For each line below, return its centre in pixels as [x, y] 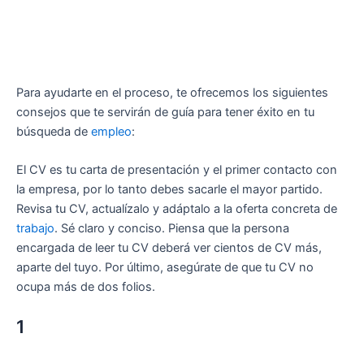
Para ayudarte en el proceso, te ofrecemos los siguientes [172, 93]
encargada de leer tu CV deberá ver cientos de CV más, [169, 248]
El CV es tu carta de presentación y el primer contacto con [177, 170]
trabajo [35, 229]
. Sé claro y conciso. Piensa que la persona [172, 229]
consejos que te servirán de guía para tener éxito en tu [165, 113]
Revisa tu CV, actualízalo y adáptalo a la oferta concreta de [177, 209]
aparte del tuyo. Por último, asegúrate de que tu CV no [165, 268]
